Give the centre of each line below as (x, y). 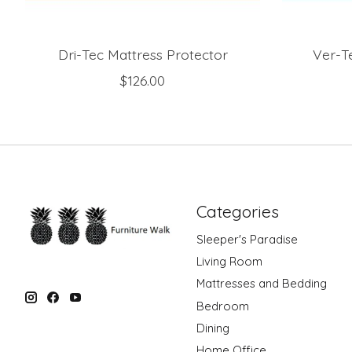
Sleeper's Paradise (247, 240)
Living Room (229, 262)
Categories (237, 211)
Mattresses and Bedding (261, 284)
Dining (213, 328)
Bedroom (222, 306)
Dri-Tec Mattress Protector (143, 54)
